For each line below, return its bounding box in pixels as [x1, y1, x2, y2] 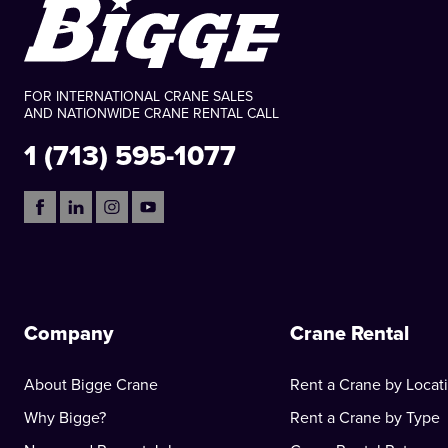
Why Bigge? [24, 408, 106, 429]
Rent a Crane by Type [289, 408, 440, 429]
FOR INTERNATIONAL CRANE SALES [24, 88, 253, 106]
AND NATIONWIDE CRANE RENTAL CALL [24, 105, 279, 123]
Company [24, 322, 113, 347]
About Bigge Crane [24, 375, 158, 396]
